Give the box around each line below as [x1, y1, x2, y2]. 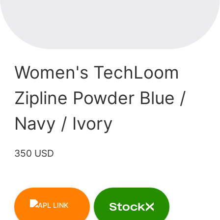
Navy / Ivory [14, 113, 113, 135]
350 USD [14, 147, 55, 160]
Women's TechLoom [14, 62, 180, 83]
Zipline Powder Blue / [14, 87, 187, 109]
